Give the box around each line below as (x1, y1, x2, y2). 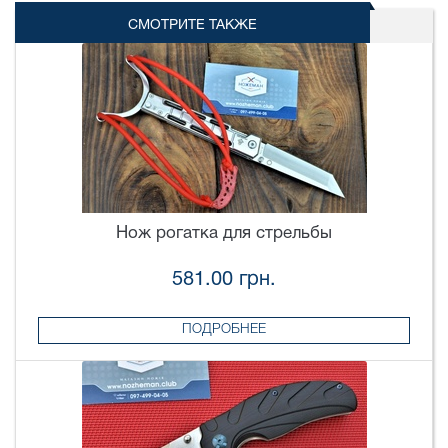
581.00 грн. (172, 270, 276, 289)
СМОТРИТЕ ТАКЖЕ (128, 19, 258, 33)
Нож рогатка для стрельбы (116, 226, 332, 241)
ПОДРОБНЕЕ (182, 323, 266, 337)
